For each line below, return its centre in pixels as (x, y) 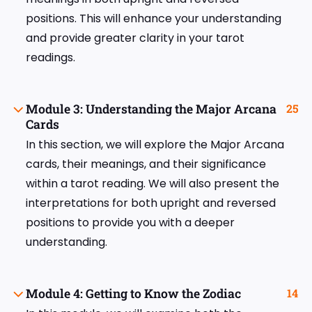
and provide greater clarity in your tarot (135, 38)
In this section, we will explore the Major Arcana (155, 145)
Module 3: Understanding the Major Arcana (151, 109)
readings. (50, 58)
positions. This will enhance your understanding (154, 19)
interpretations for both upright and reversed (151, 203)
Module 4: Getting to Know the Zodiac (133, 294)
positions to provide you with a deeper (130, 223)
